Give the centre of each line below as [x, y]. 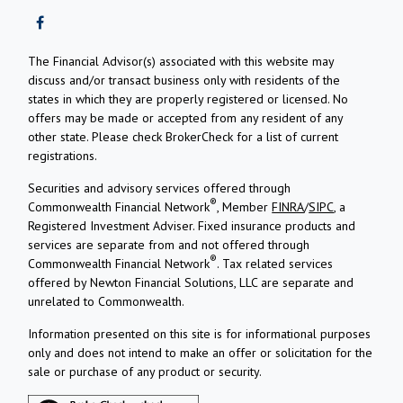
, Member [245, 206]
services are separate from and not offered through [169, 244]
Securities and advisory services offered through [160, 188]
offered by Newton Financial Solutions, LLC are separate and [191, 282]
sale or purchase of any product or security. [145, 371]
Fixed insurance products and [277, 225]
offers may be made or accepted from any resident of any [186, 117]
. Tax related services [275, 263]
